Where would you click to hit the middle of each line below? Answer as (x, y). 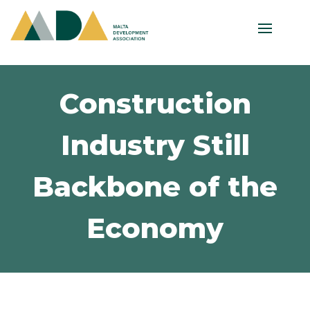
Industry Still (155, 145)
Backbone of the (155, 187)
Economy (155, 228)
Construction (155, 104)
